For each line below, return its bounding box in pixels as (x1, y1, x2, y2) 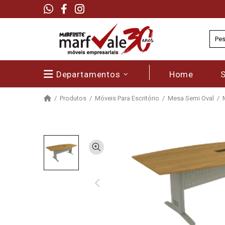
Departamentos (56, 69, 121, 79)
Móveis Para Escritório (95, 94, 159, 102)
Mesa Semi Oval (168, 94, 214, 102)
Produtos (60, 94, 86, 102)
